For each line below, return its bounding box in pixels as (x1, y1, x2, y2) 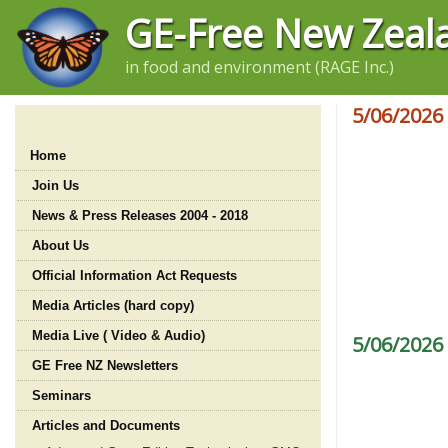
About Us (32, 238, 89, 253)
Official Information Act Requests (32, 268, 237, 283)
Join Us (32, 178, 79, 193)
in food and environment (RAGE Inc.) (125, 56, 395, 78)
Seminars (32, 388, 91, 403)
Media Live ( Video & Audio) (32, 328, 205, 343)
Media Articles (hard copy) (32, 298, 194, 313)
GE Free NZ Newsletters (32, 358, 178, 373)
